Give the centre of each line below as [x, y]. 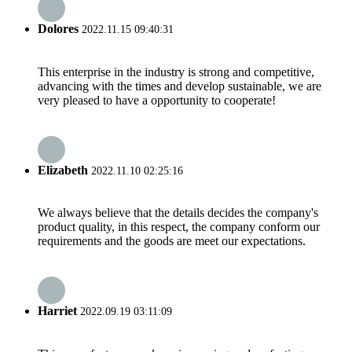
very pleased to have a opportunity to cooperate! [157, 100]
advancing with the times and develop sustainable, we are [180, 86]
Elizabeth [63, 170]
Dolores [58, 29]
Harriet [57, 311]
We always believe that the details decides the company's [178, 213]
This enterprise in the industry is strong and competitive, [176, 71]
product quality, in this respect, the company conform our [179, 227]
